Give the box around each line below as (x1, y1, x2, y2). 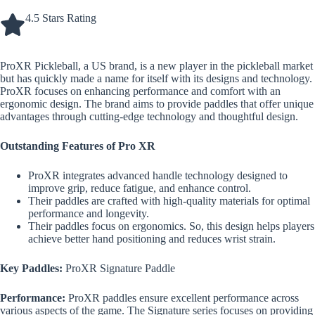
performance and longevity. (28, 207, 149, 220)
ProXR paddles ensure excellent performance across (65, 292, 299, 304)
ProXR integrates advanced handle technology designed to (28, 169, 288, 182)
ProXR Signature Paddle (65, 262, 175, 275)
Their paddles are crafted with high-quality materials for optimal (28, 195, 310, 207)
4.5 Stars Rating (25, 12, 96, 25)
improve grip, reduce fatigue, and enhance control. (28, 182, 251, 195)
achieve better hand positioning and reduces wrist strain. (28, 233, 276, 245)
